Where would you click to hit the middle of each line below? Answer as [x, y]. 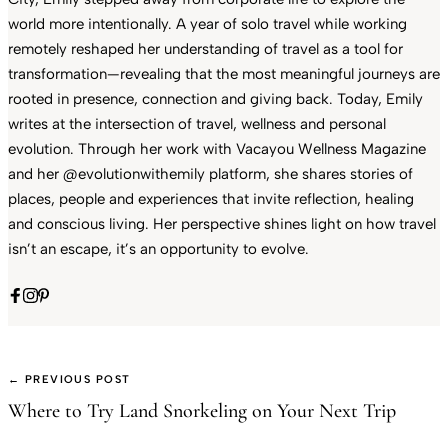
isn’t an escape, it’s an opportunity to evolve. [158, 248]
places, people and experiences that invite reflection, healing [211, 198]
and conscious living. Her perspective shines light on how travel [222, 223]
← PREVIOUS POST [69, 379]
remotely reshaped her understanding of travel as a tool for [205, 48]
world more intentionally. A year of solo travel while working [207, 23]
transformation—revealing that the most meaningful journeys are [224, 73]
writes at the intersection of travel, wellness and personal [197, 123]
